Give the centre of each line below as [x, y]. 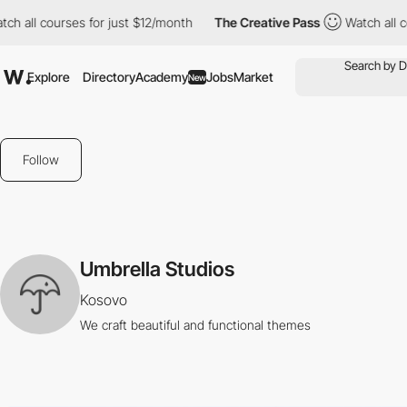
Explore [49, 77]
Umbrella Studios [157, 268]
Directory [109, 77]
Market [253, 77]
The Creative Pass [266, 22]
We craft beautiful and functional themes [195, 325]
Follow [41, 160]
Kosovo [104, 300]
